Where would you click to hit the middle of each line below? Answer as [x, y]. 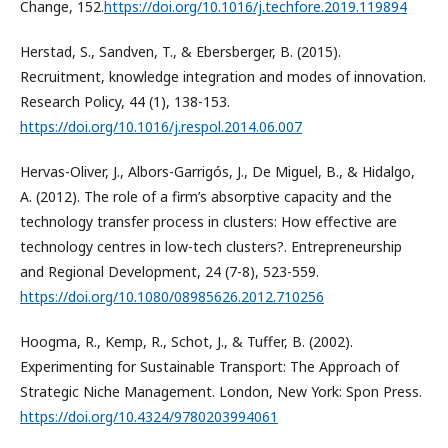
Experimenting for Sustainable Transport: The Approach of [209, 367]
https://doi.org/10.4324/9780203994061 [149, 417]
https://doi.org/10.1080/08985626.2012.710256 [172, 297]
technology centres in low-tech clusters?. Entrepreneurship [211, 247]
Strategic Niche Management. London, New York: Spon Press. [221, 392]
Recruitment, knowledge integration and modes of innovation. [223, 77]
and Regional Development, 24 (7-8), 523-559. [169, 272]
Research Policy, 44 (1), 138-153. [125, 102]
